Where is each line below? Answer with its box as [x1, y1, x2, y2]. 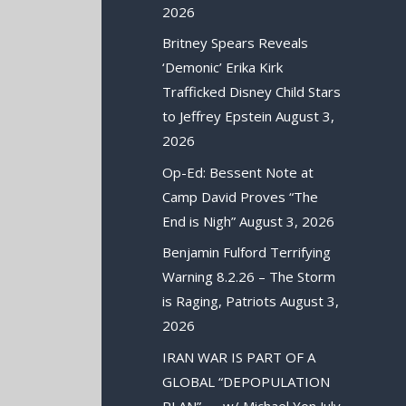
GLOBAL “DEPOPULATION [162, 372, 331, 391]
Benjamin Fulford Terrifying [162, 243, 332, 262]
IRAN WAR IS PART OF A [162, 347, 316, 366]
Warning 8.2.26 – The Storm [162, 267, 336, 286]
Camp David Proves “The [162, 187, 319, 206]
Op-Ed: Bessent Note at [162, 162, 314, 181]
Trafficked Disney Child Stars [162, 82, 342, 101]
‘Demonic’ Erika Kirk [162, 58, 284, 77]
